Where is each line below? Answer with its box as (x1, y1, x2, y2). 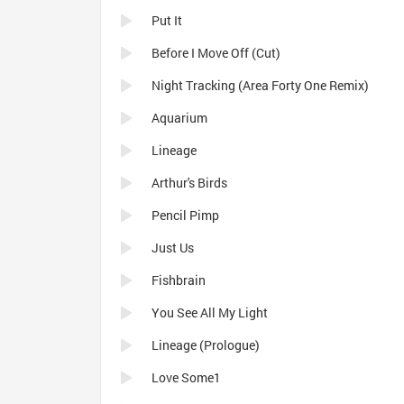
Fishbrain (151, 271, 206, 289)
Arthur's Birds (151, 174, 227, 191)
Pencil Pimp (151, 207, 219, 224)
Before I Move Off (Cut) (151, 44, 280, 61)
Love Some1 (151, 369, 221, 386)
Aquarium (151, 109, 207, 126)
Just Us (151, 239, 194, 256)
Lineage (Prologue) (151, 336, 260, 353)
